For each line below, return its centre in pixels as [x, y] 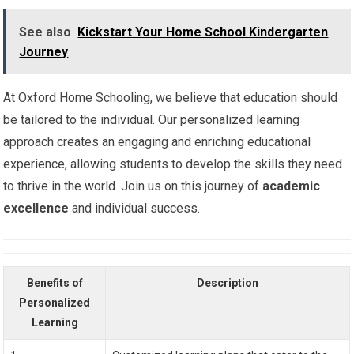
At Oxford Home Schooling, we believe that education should [171, 97]
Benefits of [55, 282]
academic [292, 186]
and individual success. [135, 208]
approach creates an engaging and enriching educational [157, 141]
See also [45, 32]
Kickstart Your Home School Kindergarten [203, 32]
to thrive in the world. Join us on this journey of [133, 186]
